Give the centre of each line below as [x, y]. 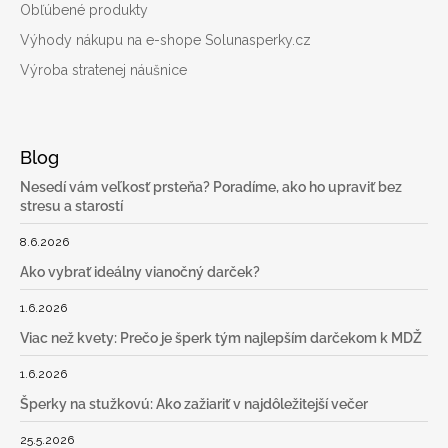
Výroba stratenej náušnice [103, 70]
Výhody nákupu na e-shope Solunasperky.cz [165, 40]
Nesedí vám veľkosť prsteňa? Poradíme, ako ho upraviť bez [211, 187]
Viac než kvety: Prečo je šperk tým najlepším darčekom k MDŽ [221, 338]
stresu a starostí [71, 206]
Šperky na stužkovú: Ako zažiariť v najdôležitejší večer [194, 404]
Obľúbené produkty [84, 10]
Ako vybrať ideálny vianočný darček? [140, 272]
